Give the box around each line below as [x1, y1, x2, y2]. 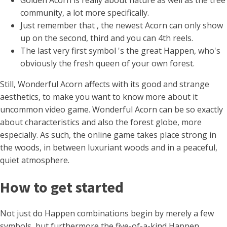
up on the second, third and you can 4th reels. [20, 32, 193, 44]
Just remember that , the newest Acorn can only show [20, 20, 223, 31]
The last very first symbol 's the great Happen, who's [20, 45, 220, 56]
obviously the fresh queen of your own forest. [20, 58, 195, 69]
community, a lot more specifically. [20, 7, 149, 18]
